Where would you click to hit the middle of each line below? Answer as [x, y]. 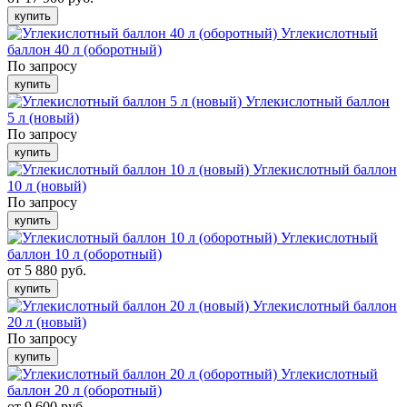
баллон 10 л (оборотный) [84, 254]
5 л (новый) [43, 118]
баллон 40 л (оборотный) [84, 50]
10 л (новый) [47, 186]
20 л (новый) [47, 322]
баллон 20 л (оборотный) [84, 390]
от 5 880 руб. [47, 270]
